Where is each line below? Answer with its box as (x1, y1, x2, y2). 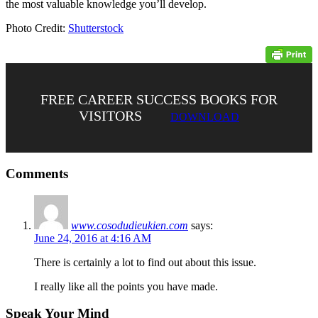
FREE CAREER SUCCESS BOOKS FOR (40, 92, 278, 108)
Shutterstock (68, 22, 124, 35)
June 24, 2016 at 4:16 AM (34, 231, 151, 244)
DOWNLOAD (170, 111, 239, 124)
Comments (6, 165, 68, 181)
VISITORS (79, 108, 142, 124)
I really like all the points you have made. (34, 280, 218, 292)
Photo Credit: (6, 22, 68, 35)
